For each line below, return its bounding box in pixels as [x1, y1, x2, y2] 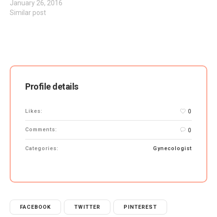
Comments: [25, 126, 57, 133]
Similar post [10, 9, 46, 17]
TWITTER [74, 203, 100, 210]
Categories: [25, 145, 59, 152]
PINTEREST [124, 203, 157, 210]
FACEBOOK [20, 203, 51, 210]
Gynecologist [153, 145, 192, 152]
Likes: [25, 108, 43, 115]
